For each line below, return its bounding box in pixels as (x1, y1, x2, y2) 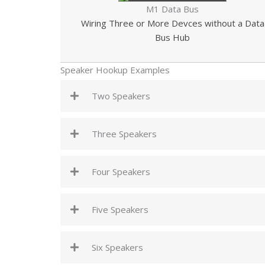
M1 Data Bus (146, 3, 199, 15)
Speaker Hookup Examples (60, 64, 170, 76)
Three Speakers (92, 128, 157, 140)
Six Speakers (92, 241, 143, 253)
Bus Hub (155, 31, 190, 43)
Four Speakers (92, 166, 150, 177)
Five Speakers (92, 203, 148, 215)
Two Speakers (92, 90, 150, 102)
